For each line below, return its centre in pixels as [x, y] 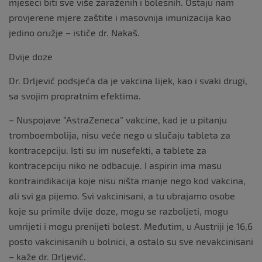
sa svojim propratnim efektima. [75, 96]
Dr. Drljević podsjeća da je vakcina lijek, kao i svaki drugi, [128, 80]
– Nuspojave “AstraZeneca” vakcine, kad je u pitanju [118, 120]
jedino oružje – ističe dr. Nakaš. [74, 32]
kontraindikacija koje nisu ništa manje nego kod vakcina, [127, 180]
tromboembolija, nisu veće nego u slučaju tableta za [120, 135]
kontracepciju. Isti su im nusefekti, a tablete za [108, 150]
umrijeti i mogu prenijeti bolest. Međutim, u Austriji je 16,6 [131, 226]
